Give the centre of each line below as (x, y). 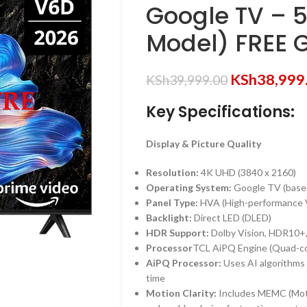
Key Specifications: (220, 112)
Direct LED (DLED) (232, 218)
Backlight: (170, 218)
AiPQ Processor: (183, 263)
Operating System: (189, 187)
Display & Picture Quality (203, 144)
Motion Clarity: (181, 293)
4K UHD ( (220, 172)
